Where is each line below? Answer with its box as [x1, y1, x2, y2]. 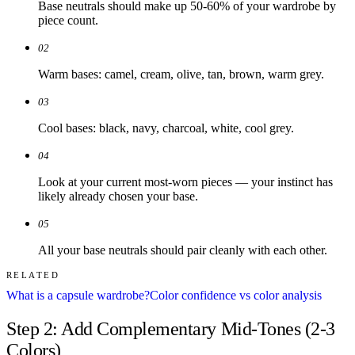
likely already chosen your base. [38, 189, 198, 204]
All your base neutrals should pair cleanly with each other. [38, 243, 327, 258]
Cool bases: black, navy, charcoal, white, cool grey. [38, 121, 294, 136]
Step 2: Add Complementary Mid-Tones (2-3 [6, 319, 335, 340]
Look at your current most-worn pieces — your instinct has [38, 175, 333, 189]
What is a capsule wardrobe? [6, 288, 150, 303]
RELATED [6, 270, 59, 281]
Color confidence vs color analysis [150, 288, 322, 303]
